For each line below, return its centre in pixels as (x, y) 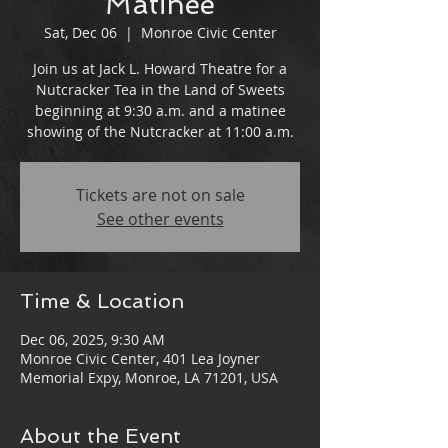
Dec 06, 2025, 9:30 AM (92, 339)
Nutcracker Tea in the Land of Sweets (160, 89)
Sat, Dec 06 (80, 32)
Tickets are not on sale (160, 195)
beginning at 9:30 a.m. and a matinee (160, 110)
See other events (160, 219)
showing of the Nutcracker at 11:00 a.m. (160, 131)
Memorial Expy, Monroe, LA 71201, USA (149, 377)
